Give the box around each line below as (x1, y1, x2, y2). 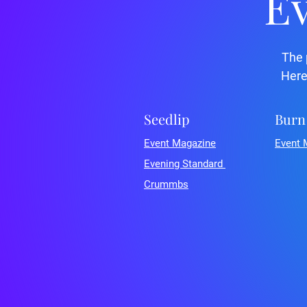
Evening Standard (144, 158, 225, 170)
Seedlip (144, 110, 190, 128)
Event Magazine (144, 137, 216, 149)
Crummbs (144, 178, 188, 191)
